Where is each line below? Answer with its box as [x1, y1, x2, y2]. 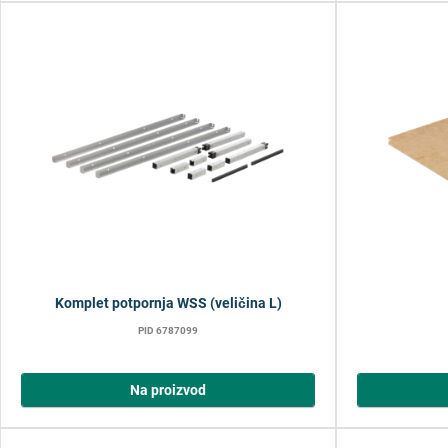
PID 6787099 [138, 325, 198, 337]
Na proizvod [130, 381, 206, 399]
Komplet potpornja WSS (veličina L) [54, 295, 282, 312]
